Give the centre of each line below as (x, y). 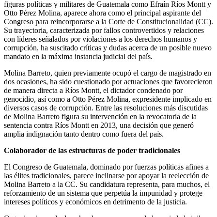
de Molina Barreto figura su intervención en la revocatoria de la (100, 116)
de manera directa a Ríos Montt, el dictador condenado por (93, 90)
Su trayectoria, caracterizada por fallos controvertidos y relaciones (104, 30)
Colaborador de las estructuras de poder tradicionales (92, 150)
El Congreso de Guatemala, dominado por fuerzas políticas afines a (106, 167)
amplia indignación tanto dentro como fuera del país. (84, 134)
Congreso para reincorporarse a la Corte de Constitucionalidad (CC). (108, 21)
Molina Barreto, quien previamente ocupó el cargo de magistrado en (108, 73)
